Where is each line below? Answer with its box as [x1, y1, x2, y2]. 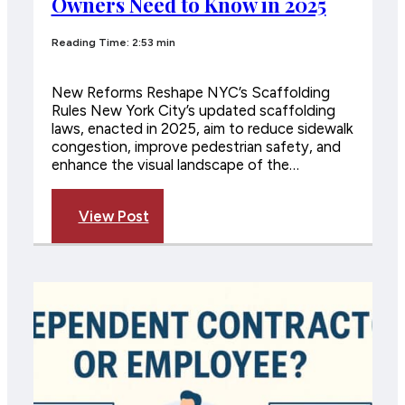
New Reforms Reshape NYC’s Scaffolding [51, 83, 330, 102]
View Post [78, 206, 149, 225]
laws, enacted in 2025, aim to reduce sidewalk [51, 119, 353, 138]
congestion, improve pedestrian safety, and [51, 137, 341, 156]
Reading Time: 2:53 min [51, 35, 175, 49]
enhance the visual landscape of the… [51, 155, 299, 174]
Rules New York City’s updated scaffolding [51, 101, 335, 120]
